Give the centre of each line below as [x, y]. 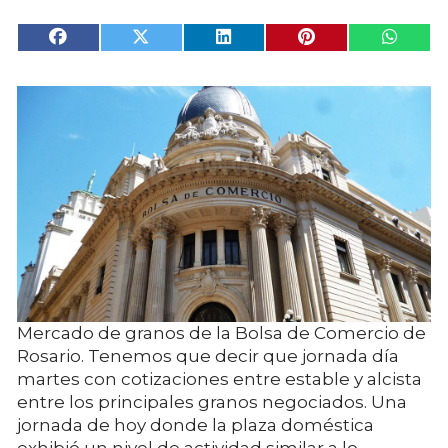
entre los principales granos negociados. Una [212, 401]
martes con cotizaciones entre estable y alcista [219, 378]
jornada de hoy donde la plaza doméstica [195, 424]
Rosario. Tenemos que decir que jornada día [208, 355]
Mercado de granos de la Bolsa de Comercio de [221, 332]
